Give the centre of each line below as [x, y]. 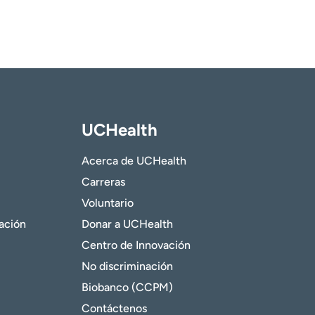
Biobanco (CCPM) [127, 288]
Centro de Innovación [136, 245]
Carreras [103, 182]
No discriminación [127, 266]
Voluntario [107, 203]
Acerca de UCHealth [134, 161]
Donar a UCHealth [127, 224]
